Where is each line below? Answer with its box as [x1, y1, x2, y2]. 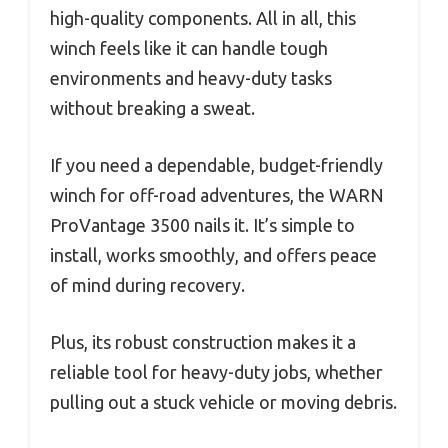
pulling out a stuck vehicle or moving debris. [50, 392, 397, 413]
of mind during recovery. [50, 275, 245, 296]
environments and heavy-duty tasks [50, 68, 332, 89]
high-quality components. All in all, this [50, 8, 356, 29]
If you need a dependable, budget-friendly [50, 155, 383, 176]
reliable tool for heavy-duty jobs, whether [50, 362, 383, 383]
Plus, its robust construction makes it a [50, 332, 356, 353]
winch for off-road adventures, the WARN [50, 185, 384, 206]
